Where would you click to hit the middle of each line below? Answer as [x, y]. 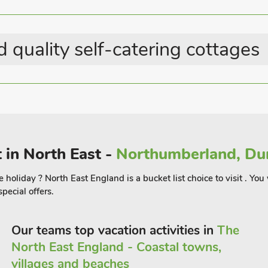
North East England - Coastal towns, [116, 247]
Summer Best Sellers [79, 20]
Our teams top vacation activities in [114, 230]
